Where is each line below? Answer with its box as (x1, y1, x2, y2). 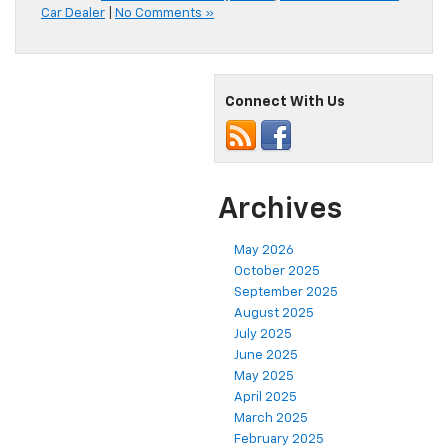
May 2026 (234, 244, 294, 258)
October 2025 (234, 265, 320, 279)
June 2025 (234, 349, 298, 363)
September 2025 (234, 286, 338, 300)
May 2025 (234, 370, 294, 384)
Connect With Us (225, 95, 345, 110)
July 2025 (234, 328, 292, 342)
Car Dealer (41, 7, 105, 21)
